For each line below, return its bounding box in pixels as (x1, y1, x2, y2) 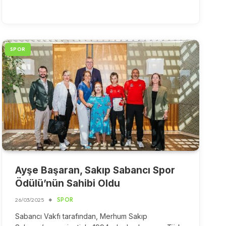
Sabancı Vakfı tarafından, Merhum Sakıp (15, 212, 147, 221)
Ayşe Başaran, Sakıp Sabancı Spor (15, 164, 175, 177)
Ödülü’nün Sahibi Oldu (15, 178, 120, 190)
